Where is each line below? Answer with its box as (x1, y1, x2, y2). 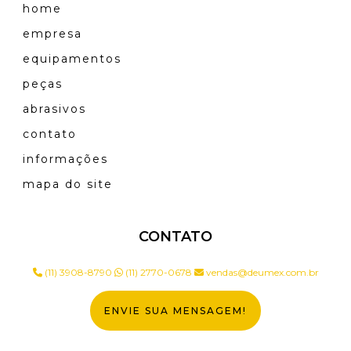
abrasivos (23, 101, 86, 116)
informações (23, 151, 108, 166)
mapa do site (23, 176, 113, 191)
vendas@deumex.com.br (203, 266, 319, 278)
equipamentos (23, 51, 121, 66)
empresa (23, 26, 82, 41)
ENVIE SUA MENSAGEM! (104, 304, 247, 317)
